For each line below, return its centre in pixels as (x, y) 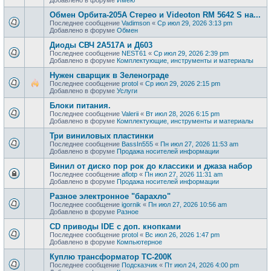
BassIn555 (137, 144)
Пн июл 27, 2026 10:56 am (188, 204)
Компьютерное (139, 242)
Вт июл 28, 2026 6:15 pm (183, 113)
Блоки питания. (80, 105)
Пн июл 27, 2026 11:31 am (184, 174)
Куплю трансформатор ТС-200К (111, 256)
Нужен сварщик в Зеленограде (109, 75)
